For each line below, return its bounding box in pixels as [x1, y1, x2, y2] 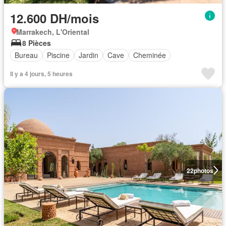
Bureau [15, 50, 38, 60]
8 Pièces [22, 37, 51, 48]
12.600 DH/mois [10, 9, 99, 27]
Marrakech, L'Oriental [16, 26, 89, 37]
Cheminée [133, 50, 166, 60]
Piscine [47, 50, 70, 60]
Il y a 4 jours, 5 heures [10, 69, 73, 78]
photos [193, 165, 213, 175]
